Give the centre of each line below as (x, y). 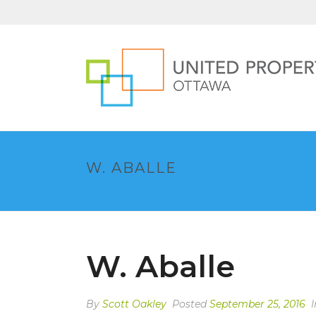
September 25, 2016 (257, 304)
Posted (189, 304)
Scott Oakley (134, 304)
